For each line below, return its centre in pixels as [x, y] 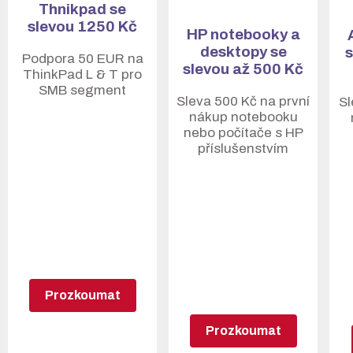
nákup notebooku [243, 117]
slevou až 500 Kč [243, 69]
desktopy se [243, 52]
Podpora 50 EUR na [82, 59]
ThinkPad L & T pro [82, 74]
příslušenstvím [243, 149]
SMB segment [82, 90]
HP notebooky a [243, 34]
